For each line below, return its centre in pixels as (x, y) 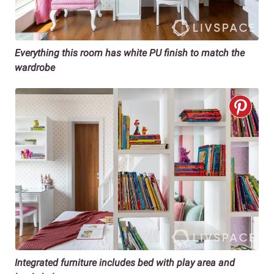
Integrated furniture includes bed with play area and (125, 262)
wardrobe (35, 67)
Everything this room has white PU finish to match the (130, 53)
